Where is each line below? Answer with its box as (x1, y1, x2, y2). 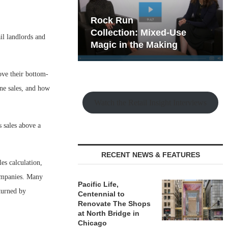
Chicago (78, 219, 107, 227)
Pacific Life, (78, 180, 119, 188)
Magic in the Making (91, 40, 178, 50)
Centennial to (78, 190, 125, 198)
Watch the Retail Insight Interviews (94, 98, 207, 107)
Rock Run (91, 15, 134, 25)
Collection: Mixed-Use (91, 27, 187, 38)
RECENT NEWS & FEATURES (101, 151, 200, 159)
